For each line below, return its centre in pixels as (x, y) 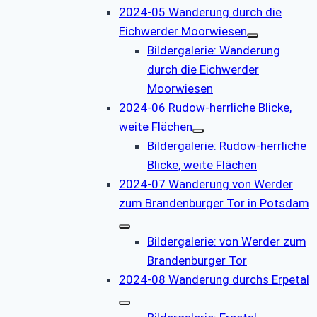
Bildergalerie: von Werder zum (227, 241)
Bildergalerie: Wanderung (214, 50)
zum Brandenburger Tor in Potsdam (214, 203)
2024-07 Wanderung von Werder (206, 184)
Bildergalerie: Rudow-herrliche (227, 145)
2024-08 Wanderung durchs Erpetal (214, 279)
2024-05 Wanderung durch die (200, 12)
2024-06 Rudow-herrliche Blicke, (205, 107)
